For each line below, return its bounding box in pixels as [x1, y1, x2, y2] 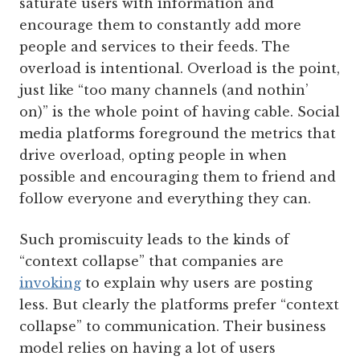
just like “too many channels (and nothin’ [19, 82, 309, 98]
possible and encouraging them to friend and [19, 169, 336, 185]
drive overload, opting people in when [19, 147, 287, 163]
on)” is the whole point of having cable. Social [19, 104, 340, 120]
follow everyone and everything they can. [19, 190, 311, 207]
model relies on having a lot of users [19, 340, 276, 356]
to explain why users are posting [81, 275, 313, 291]
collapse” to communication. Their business [19, 318, 326, 334]
